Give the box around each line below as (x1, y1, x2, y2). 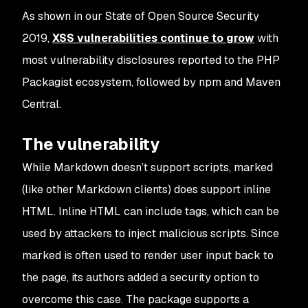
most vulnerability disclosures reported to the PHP (22, 53, 280, 67)
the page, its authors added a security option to (22, 270, 259, 285)
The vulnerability (22, 133, 159, 155)
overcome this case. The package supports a (22, 292, 249, 307)
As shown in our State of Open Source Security (22, 9, 259, 23)
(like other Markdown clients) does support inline (22, 182, 271, 197)
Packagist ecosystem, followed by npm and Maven (22, 75, 280, 89)
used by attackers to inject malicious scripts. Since (22, 226, 279, 241)
